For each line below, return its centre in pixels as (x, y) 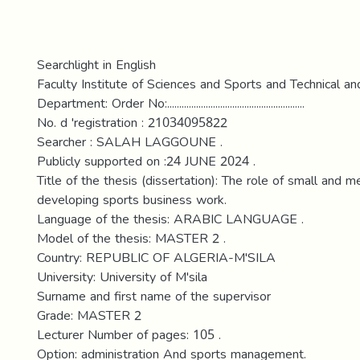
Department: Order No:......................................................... (171, 103)
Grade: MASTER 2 (89, 315)
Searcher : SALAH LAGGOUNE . (130, 142)
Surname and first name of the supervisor (154, 296)
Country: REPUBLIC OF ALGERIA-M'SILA (156, 258)
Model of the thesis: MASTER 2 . (131, 238)
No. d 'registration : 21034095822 (132, 123)
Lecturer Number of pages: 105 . (129, 335)
